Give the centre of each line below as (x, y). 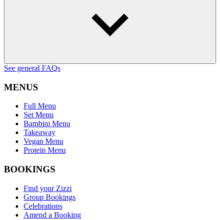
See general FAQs (32, 68)
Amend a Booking (52, 215)
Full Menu (40, 106)
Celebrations (43, 206)
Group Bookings (50, 197)
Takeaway (40, 133)
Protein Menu (45, 150)
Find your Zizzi (48, 188)
